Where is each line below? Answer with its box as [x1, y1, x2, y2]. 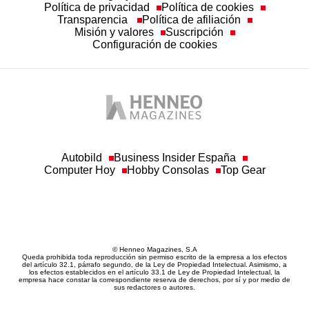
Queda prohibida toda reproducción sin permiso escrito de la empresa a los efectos [22, 218, 287, 226]
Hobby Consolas [126, 129, 209, 141]
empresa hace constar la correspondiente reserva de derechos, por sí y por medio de [19, 241, 290, 249]
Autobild [61, 117, 102, 129]
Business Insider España [114, 117, 236, 129]
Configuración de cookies [92, 4, 217, 16]
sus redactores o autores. [114, 248, 195, 257]
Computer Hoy [43, 129, 115, 141]
